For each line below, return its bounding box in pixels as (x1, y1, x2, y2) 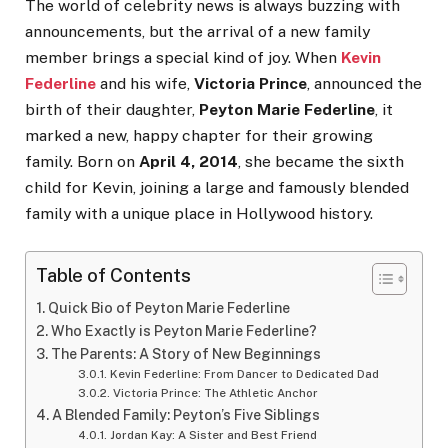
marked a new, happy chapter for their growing (25, 126, 373, 145)
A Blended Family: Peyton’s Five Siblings (51, 407, 320, 424)
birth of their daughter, (25, 100, 199, 119)
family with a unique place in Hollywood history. (25, 204, 373, 223)
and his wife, (96, 74, 194, 93)
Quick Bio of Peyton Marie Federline (47, 300, 290, 317)
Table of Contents (36, 264, 191, 287)
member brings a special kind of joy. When (25, 48, 341, 67)
